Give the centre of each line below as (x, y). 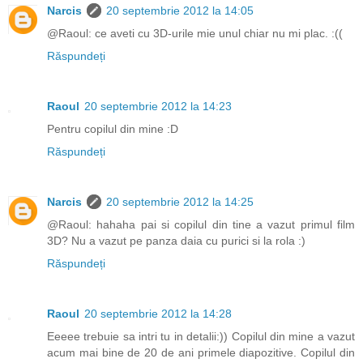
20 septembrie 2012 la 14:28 (158, 313)
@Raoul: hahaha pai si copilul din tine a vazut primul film (201, 224)
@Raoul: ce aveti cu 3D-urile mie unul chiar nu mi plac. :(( (195, 33)
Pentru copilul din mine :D (113, 128)
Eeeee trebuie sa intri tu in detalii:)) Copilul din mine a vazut (201, 336)
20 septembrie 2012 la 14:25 (180, 201)
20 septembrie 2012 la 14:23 (158, 106)
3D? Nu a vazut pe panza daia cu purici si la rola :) (176, 240)
